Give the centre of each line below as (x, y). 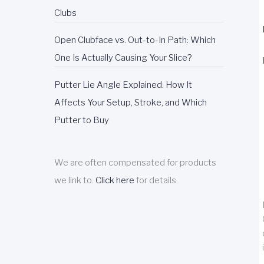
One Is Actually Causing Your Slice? (123, 58)
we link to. (75, 180)
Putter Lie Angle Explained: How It (123, 85)
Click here (115, 180)
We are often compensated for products (135, 163)
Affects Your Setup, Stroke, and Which (131, 103)
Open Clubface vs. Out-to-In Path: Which (135, 40)
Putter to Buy (82, 120)
